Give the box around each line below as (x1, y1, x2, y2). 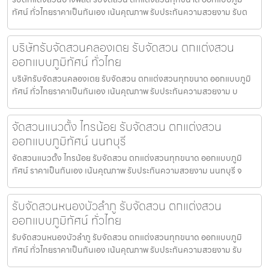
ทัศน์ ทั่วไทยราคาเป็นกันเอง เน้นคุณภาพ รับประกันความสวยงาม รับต (12, 5, 247, 19)
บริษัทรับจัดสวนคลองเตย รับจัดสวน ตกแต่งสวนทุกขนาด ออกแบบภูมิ (12, 71, 251, 85)
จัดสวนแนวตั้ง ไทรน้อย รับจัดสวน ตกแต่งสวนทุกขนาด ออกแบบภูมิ (12, 151, 242, 165)
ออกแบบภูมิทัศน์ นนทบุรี (12, 131, 126, 151)
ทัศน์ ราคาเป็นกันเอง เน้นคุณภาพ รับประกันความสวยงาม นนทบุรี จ (12, 163, 242, 177)
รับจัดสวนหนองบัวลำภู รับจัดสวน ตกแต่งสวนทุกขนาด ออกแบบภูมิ (12, 230, 242, 244)
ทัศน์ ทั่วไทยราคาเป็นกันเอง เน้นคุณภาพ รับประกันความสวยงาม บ (12, 84, 238, 98)
